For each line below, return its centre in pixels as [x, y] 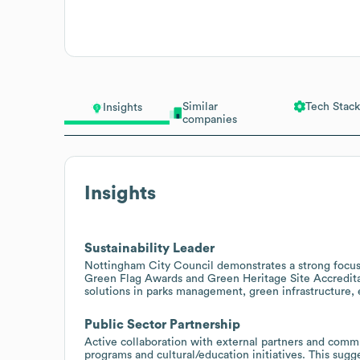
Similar [200, 106]
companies [209, 119]
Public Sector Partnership [162, 324]
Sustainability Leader [149, 248]
